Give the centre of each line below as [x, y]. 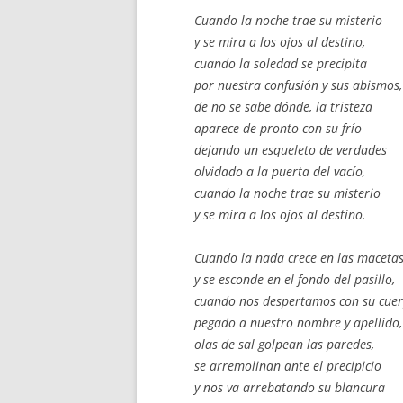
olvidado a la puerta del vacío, [280, 171]
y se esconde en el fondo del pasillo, [295, 279]
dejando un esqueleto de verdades [291, 150]
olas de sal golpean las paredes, [284, 344]
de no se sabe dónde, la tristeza [283, 107]
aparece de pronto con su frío [278, 128]
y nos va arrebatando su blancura [290, 387]
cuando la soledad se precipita [281, 63]
